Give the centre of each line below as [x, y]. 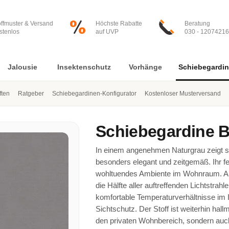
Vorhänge [145, 67]
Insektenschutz [84, 67]
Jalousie [22, 67]
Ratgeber [31, 94]
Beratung [197, 24]
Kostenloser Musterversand [183, 94]
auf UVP [107, 32]
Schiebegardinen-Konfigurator [94, 94]
